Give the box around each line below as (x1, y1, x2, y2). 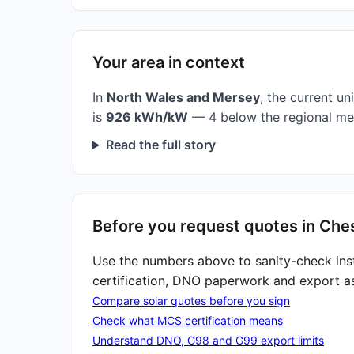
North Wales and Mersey (107, 89, 260, 105)
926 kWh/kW (106, 109, 188, 125)
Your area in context (92, 53, 245, 72)
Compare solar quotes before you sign (92, 294, 290, 307)
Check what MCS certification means (92, 314, 283, 327)
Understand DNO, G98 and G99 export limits (92, 333, 324, 347)
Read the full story (105, 137, 216, 153)
